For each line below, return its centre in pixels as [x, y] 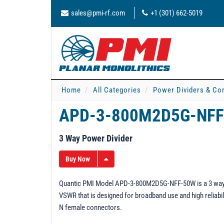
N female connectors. [91, 207]
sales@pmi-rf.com [98, 13]
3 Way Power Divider [96, 138]
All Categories [117, 90]
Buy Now [78, 159]
